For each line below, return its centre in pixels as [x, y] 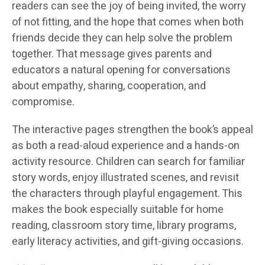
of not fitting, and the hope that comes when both [128, 22]
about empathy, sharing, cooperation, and [109, 86]
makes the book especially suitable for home [118, 210]
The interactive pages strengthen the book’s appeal [132, 130]
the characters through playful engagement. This [127, 194]
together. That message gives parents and [112, 54]
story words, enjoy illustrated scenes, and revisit [125, 178]
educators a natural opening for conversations [121, 70]
